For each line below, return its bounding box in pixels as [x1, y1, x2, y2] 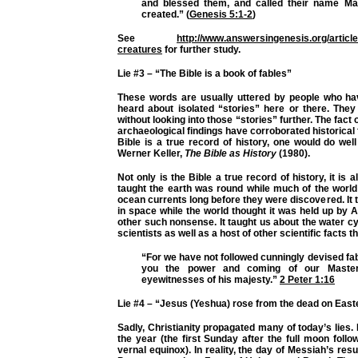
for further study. [162, 44, 243, 56]
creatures [117, 44, 162, 56]
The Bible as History [185, 148, 276, 160]
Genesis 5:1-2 [189, 9, 253, 21]
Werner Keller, [117, 148, 185, 160]
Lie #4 [117, 297, 145, 309]
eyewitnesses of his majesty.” [141, 274, 280, 286]
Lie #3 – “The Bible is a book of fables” [117, 68, 292, 80]
